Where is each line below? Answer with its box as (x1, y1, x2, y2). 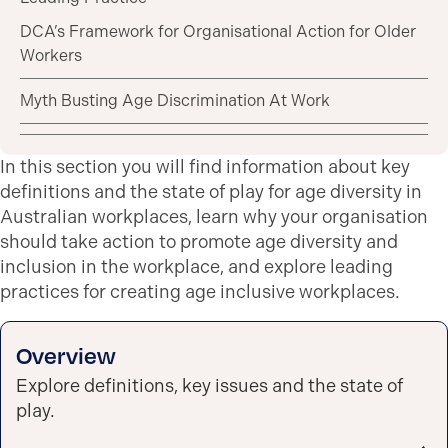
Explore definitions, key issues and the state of (16, 375, 403, 397)
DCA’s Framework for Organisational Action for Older (20, 22, 416, 41)
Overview (16, 341, 116, 369)
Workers (20, 46, 82, 65)
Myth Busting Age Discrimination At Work (20, 91, 330, 110)
